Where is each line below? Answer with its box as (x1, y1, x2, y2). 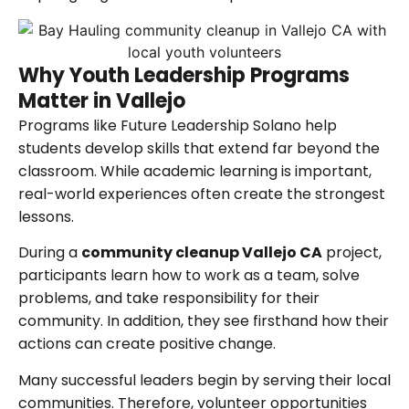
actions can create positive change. (18, 333, 276, 355)
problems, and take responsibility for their (18, 288, 320, 309)
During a (18, 242, 81, 264)
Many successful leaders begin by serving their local (18, 369, 391, 391)
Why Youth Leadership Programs (18, 60, 350, 89)
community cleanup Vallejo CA (81, 242, 322, 264)
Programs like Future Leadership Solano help (18, 114, 337, 136)
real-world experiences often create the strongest (18, 183, 385, 204)
